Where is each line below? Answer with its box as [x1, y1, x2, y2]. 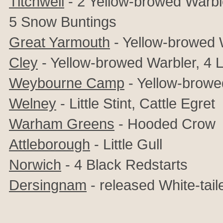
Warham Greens [9, 115, 114, 132]
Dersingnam [9, 177, 87, 193]
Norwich [9, 156, 61, 173]
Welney [9, 95, 56, 111]
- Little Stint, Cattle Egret [56, 95, 215, 111]
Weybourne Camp [9, 75, 124, 91]
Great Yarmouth [9, 34, 110, 50]
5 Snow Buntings [9, 13, 116, 30]
